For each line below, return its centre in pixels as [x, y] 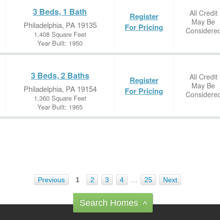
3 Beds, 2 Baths [60, 75]
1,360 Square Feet [60, 98]
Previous [51, 180]
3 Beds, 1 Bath [60, 12]
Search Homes [109, 203]
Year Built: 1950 [60, 43]
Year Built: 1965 [60, 107]
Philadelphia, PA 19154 [60, 89]
